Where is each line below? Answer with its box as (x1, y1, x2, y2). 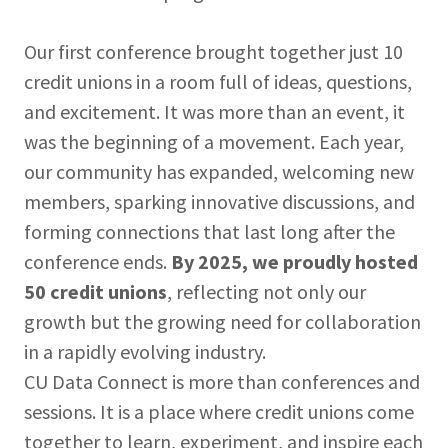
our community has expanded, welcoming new (24, 159, 414, 184)
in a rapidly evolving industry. (24, 339, 266, 364)
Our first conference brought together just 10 (24, 39, 403, 64)
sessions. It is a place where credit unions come (24, 399, 414, 424)
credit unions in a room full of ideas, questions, (24, 69, 412, 94)
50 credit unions (24, 279, 167, 304)
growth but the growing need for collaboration (24, 309, 421, 334)
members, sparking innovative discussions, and (24, 189, 415, 214)
